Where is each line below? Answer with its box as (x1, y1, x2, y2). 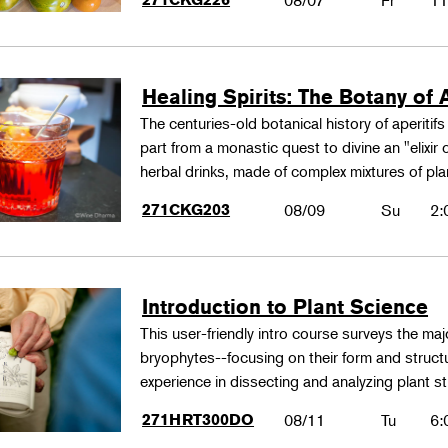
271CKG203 (142, 200, 231, 219)
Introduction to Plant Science (142, 294, 429, 319)
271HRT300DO (142, 410, 255, 429)
